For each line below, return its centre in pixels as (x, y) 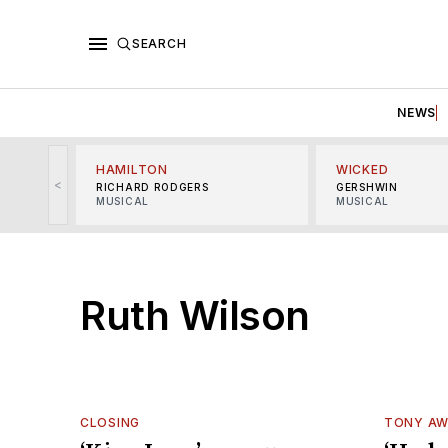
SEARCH (159, 43)
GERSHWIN (367, 186)
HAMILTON (132, 169)
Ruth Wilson (195, 315)
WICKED (362, 169)
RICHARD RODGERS (152, 186)
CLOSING (110, 422)
